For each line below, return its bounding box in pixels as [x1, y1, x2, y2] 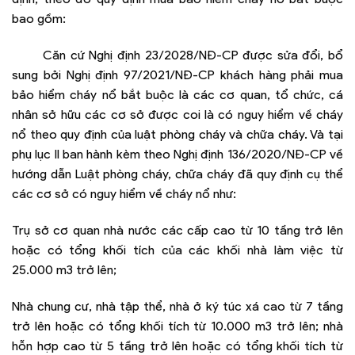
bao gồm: [12, 11, 66, 27]
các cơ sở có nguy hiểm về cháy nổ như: [12, 186, 236, 202]
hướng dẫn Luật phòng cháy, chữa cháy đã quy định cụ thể [12, 166, 343, 182]
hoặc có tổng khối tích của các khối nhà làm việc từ [12, 242, 343, 258]
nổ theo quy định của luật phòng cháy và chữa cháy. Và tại [12, 127, 343, 143]
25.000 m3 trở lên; [12, 262, 116, 278]
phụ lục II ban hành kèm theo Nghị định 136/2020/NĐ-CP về [12, 147, 343, 162]
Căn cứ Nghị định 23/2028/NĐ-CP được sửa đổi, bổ [43, 48, 344, 63]
